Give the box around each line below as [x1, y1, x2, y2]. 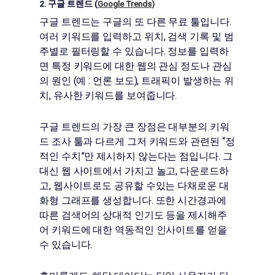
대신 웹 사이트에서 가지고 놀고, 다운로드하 [39, 165, 229, 177]
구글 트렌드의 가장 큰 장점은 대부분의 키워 [39, 120, 230, 133]
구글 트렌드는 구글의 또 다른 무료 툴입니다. [39, 15, 231, 28]
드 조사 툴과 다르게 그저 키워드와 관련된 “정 [39, 135, 235, 147]
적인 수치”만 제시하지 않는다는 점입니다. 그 [39, 150, 233, 162]
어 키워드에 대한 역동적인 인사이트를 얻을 [39, 223, 227, 236]
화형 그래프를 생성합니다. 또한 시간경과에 [39, 194, 227, 206]
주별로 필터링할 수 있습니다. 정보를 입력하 [39, 45, 229, 57]
